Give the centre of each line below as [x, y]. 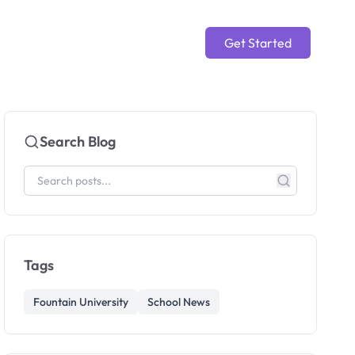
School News [179, 302]
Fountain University [81, 302]
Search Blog [78, 141]
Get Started [258, 43]
